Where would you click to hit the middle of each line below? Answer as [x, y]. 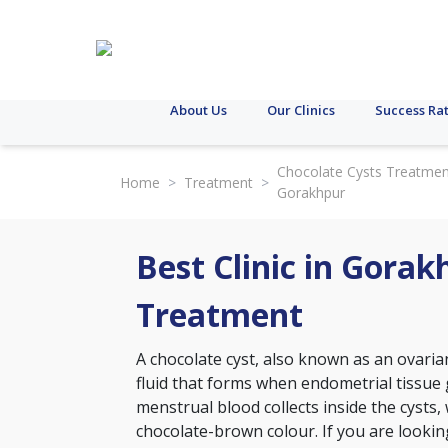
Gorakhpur [311, 192]
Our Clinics [301, 110]
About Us [198, 110]
